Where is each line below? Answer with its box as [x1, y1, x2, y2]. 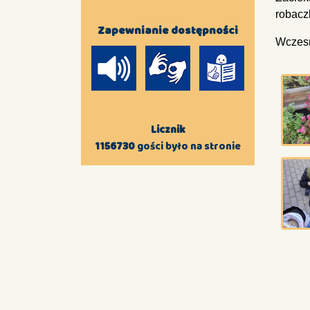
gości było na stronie [135, 138, 241, 154]
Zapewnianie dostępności [98, 22, 239, 39]
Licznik [150, 122, 185, 138]
